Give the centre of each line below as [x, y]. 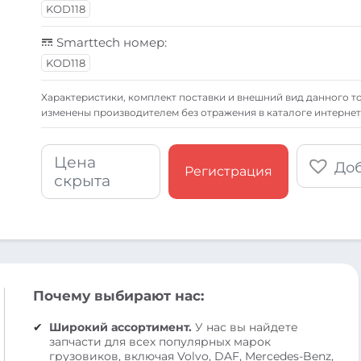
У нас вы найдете [245, 327]
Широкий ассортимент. [120, 327]
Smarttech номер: [110, 42]
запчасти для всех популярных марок [160, 341]
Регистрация [229, 172]
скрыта [83, 180]
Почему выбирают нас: [118, 295]
